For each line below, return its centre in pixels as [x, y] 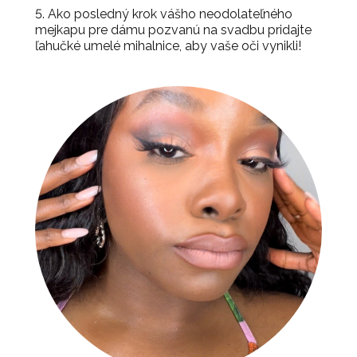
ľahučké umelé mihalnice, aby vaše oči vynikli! [168, 45]
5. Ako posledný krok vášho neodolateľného [164, 14]
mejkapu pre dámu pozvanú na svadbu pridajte [173, 29]
